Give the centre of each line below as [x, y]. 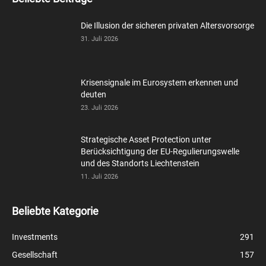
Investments [35, 237]
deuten [94, 95]
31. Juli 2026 [99, 39]
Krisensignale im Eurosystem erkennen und [159, 83]
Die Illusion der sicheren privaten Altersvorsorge [167, 26]
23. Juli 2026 [99, 108]
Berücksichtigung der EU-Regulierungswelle [160, 152]
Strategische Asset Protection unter [146, 140]
